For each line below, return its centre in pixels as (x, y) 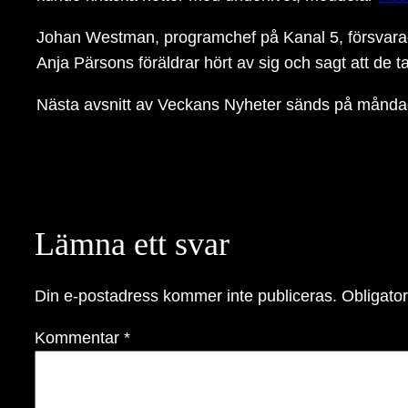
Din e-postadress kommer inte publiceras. (186, 296)
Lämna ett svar (132, 244)
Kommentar (79, 337)
